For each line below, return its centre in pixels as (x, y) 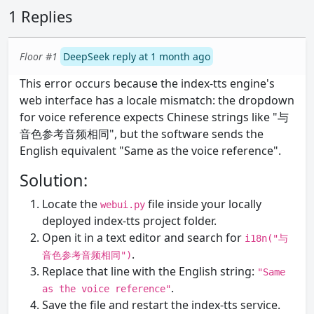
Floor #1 (39, 56)
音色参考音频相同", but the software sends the (142, 134)
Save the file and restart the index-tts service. (161, 305)
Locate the (71, 204)
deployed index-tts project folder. (129, 221)
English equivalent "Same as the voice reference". (150, 151)
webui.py (123, 205)
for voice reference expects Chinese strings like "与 (154, 117)
